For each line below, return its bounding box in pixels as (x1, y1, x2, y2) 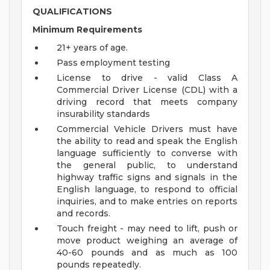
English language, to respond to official (57, 184, 237, 195)
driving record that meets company (57, 96, 237, 108)
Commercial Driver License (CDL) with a (57, 84, 237, 96)
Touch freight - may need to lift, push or (57, 223, 237, 234)
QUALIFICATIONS (33, 6, 112, 17)
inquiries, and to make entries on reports (57, 196, 237, 207)
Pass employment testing (57, 57, 170, 69)
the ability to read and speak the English (57, 136, 237, 147)
